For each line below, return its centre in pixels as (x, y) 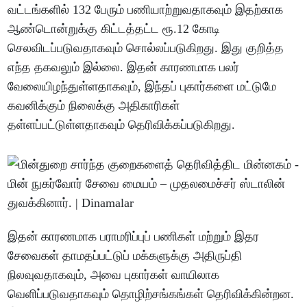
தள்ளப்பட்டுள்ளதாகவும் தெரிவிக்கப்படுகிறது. (122, 125)
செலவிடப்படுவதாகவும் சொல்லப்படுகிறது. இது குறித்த (146, 48)
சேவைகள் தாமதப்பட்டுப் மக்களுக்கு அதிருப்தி (125, 256)
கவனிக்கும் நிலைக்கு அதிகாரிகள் (94, 106)
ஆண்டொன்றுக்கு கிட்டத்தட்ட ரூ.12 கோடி (114, 29)
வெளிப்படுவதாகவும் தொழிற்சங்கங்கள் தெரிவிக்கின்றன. (151, 294)
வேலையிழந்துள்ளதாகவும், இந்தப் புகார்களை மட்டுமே (142, 87)
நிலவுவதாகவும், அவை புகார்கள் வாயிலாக (114, 275)
